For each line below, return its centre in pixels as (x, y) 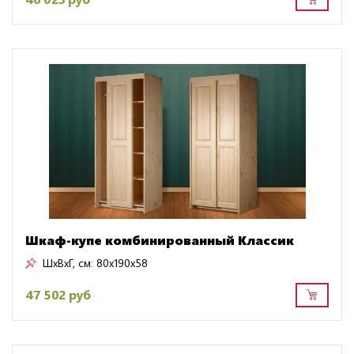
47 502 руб (58, 295)
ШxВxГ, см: (68, 262)
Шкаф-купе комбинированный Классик (160, 239)
